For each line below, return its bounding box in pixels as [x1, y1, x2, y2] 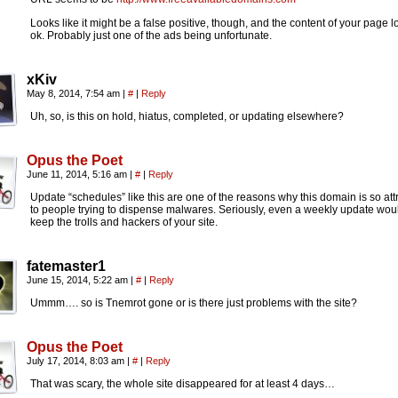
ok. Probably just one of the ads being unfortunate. [30, 29, 272, 42]
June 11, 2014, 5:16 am [27, 169, 130, 179]
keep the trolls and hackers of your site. [30, 216, 218, 228]
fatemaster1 [27, 259, 106, 274]
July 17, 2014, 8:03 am [27, 355, 127, 366]
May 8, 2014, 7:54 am [27, 88, 123, 99]
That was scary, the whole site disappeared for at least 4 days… [30, 378, 335, 390]
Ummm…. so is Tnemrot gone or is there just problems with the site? [30, 297, 357, 309]
